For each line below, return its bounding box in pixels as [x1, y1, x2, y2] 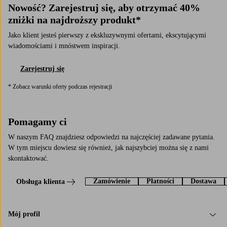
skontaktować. [8, 154, 49, 162]
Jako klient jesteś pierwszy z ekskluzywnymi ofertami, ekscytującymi [8, 31, 206, 39]
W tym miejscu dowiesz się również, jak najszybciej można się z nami [8, 143, 209, 152]
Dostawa [191, 177, 216, 185]
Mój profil [8, 210, 40, 218]
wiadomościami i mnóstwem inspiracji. [8, 42, 120, 50]
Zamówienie [93, 177, 130, 185]
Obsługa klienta [16, 177, 65, 185]
